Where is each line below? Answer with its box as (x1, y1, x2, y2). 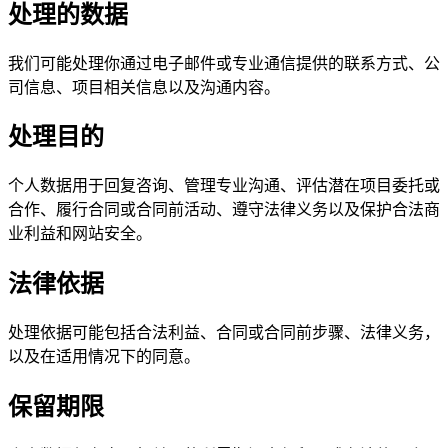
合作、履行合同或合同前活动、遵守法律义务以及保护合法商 (8, 201, 440, 219)
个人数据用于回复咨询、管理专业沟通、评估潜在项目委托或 (8, 177, 440, 195)
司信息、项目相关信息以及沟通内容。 (8, 78, 280, 96)
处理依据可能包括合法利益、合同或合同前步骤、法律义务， (8, 324, 440, 342)
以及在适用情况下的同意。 (8, 348, 200, 366)
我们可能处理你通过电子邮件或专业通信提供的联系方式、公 (8, 54, 440, 72)
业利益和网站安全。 (8, 225, 152, 243)
